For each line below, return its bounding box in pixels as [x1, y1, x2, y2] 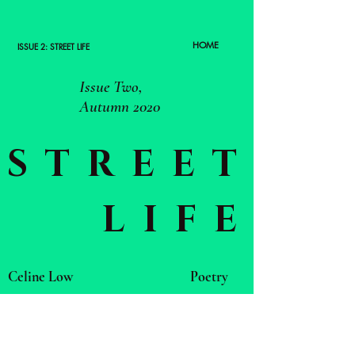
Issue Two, [79, 77, 143, 97]
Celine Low [8, 268, 73, 285]
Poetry [190, 268, 228, 285]
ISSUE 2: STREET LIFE [17, 40, 90, 52]
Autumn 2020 [79, 97, 160, 116]
